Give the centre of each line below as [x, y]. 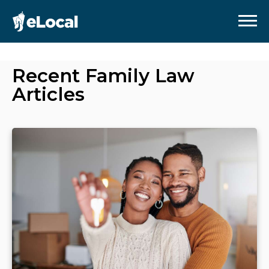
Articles [48, 94]
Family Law [140, 76]
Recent [49, 76]
